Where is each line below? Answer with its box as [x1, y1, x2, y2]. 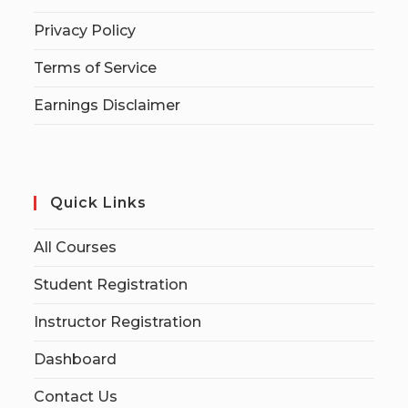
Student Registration [34, 276, 189, 293]
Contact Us [34, 388, 118, 405]
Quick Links [50, 194, 148, 211]
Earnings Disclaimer [34, 97, 181, 114]
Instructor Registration [34, 313, 202, 331]
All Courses [34, 239, 117, 256]
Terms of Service [34, 59, 158, 76]
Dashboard [34, 351, 117, 368]
